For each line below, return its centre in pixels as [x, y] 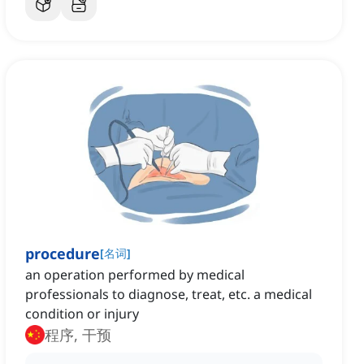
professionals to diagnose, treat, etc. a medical [169, 295]
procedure [63, 254]
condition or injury [82, 314]
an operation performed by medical [135, 275]
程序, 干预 [97, 335]
